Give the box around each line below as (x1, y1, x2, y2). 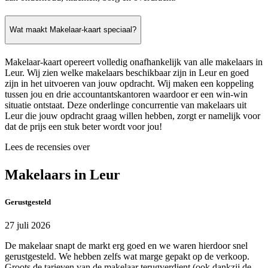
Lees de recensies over (5, 141, 90, 152)
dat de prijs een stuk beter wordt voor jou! (5, 121, 162, 132)
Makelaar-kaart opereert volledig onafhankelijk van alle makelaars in (5, 56, 263, 67)
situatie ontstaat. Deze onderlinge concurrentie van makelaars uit (5, 99, 246, 110)
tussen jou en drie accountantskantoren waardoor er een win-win (5, 89, 248, 99)
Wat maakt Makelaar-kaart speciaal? (10, 25, 136, 35)
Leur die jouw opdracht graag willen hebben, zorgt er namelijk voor (5, 110, 260, 121)
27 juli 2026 (5, 220, 50, 230)
